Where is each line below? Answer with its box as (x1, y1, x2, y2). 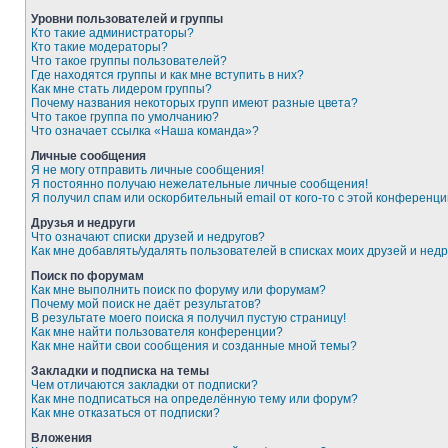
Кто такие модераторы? (31, 40, 168, 54)
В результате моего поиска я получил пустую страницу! (31, 311, 346, 325)
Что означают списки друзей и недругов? (31, 230, 265, 244)
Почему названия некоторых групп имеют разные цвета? (31, 96, 358, 110)
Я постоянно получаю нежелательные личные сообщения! (31, 177, 368, 191)
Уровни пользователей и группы (31, 12, 223, 26)
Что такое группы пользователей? (31, 54, 227, 68)
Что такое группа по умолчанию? (31, 110, 219, 124)
